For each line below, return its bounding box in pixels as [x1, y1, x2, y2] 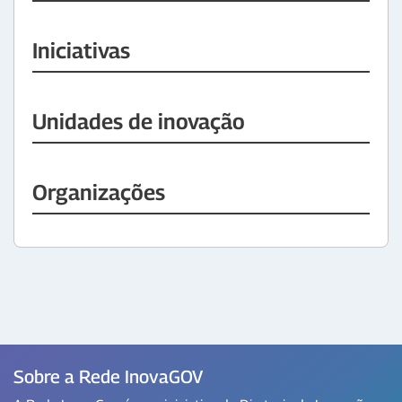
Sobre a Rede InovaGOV [13, 366, 203, 388]
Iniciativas [32, 38, 130, 63]
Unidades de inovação [32, 109, 245, 134]
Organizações [32, 179, 165, 205]
